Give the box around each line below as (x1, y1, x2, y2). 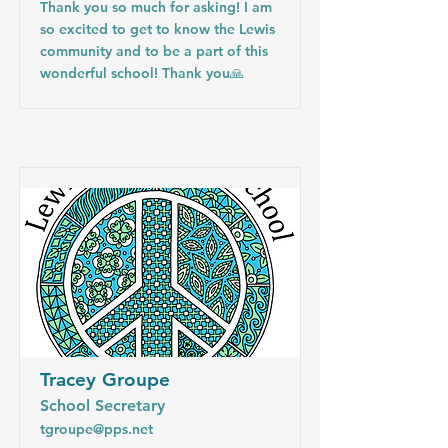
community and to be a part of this (40, 42, 268, 60)
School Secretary (40, 396, 165, 415)
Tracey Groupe (40, 368, 170, 391)
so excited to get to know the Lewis (40, 20, 275, 38)
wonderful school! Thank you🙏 (40, 64, 244, 82)
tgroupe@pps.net (40, 420, 153, 438)
